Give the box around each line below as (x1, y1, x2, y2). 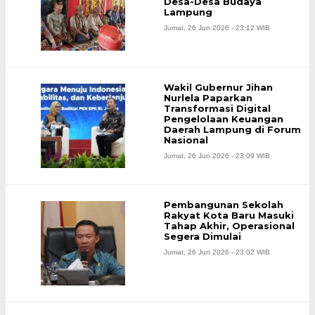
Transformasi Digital (164, 103, 271, 115)
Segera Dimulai (164, 231, 241, 243)
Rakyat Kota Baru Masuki (164, 210, 294, 221)
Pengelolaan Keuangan (164, 113, 283, 125)
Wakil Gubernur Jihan (164, 82, 273, 94)
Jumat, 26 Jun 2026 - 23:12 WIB (164, 24, 270, 32)
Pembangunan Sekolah (164, 199, 283, 211)
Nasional (164, 134, 208, 146)
